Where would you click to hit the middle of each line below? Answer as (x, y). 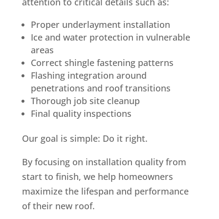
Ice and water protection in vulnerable (110, 37)
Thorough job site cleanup (85, 100)
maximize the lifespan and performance (105, 191)
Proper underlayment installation (100, 24)
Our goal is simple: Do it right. (85, 138)
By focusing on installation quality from (104, 162)
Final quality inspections (81, 113)
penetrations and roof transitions (100, 88)
